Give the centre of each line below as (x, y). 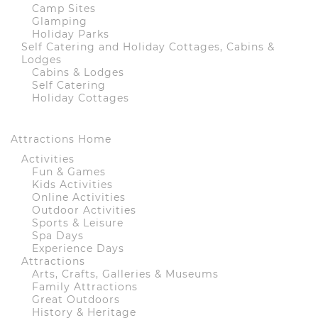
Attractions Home (61, 139)
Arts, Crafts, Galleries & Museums (125, 274)
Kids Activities (72, 185)
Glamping (60, 22)
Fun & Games (69, 172)
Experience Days (78, 249)
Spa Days (58, 236)
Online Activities (79, 198)
